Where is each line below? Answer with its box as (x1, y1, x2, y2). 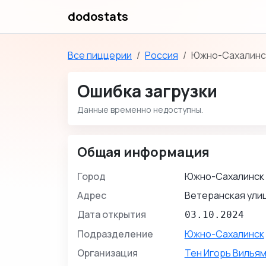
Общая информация (77, 143, 210, 161)
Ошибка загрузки (77, 80, 217, 102)
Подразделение (77, 227, 153, 240)
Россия (145, 49, 178, 62)
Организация (77, 246, 138, 259)
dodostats (68, 8, 128, 24)
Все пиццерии (68, 49, 132, 62)
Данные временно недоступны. (77, 104, 203, 115)
